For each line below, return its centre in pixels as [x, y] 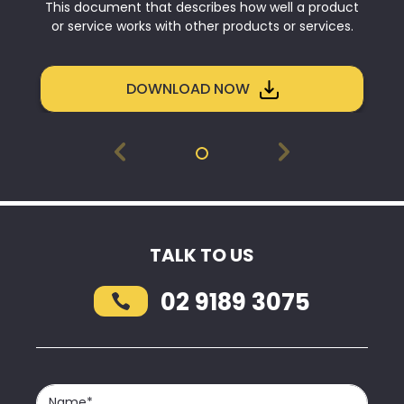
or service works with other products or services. [202, 26]
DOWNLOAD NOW [189, 88]
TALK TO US [202, 255]
